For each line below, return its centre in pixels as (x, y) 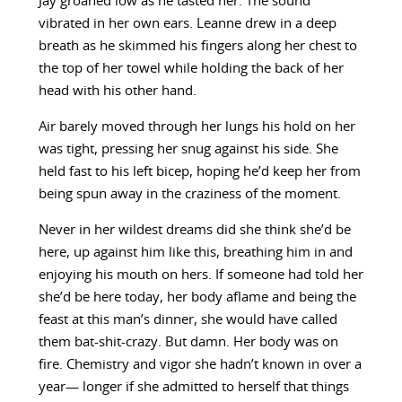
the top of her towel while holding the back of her (191, 69)
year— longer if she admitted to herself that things (193, 388)
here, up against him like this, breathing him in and (195, 253)
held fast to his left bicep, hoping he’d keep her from (199, 172)
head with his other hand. (117, 92)
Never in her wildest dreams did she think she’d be (194, 231)
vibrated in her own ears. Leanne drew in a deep (187, 24)
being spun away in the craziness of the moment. (189, 195)
